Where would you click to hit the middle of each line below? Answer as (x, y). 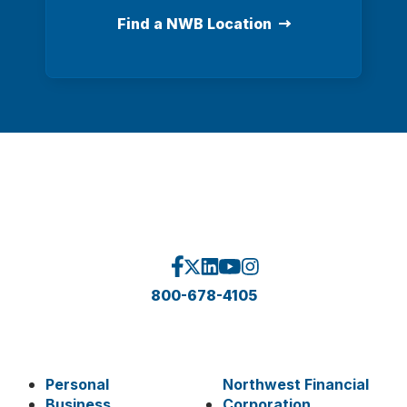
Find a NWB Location (194, 24)
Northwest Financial (295, 385)
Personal (77, 385)
